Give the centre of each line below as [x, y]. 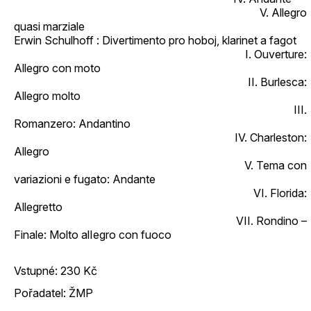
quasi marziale [49, 26]
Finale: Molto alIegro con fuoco [93, 235]
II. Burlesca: [160, 82]
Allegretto [38, 207]
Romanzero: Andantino [72, 124]
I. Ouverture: [160, 54]
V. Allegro [160, 12]
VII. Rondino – [160, 221]
